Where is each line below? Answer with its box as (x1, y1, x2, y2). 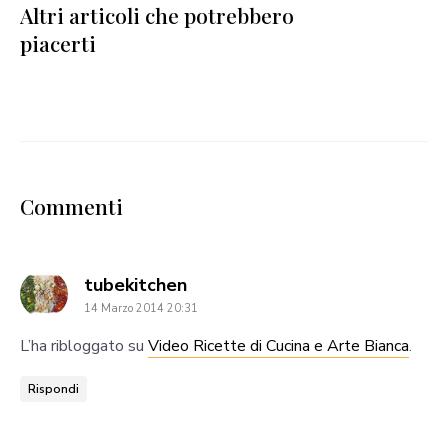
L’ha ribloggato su (20, 334, 148, 357)
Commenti (20, 191, 123, 220)
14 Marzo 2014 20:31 (84, 300, 198, 316)
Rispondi (28, 380, 79, 397)
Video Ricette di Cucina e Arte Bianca (148, 334, 409, 357)
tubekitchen (84, 272, 187, 297)
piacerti (20, 28, 96, 57)
